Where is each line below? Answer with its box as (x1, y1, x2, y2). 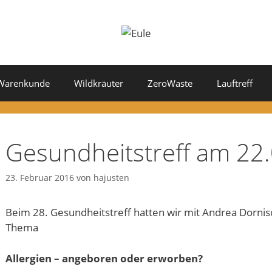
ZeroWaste (148, 76, 192, 89)
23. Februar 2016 (5, 172, 74, 184)
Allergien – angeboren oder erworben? (5, 251, 203, 265)
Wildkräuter (74, 76, 123, 89)
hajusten (93, 172, 129, 184)
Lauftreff (217, 76, 253, 89)
